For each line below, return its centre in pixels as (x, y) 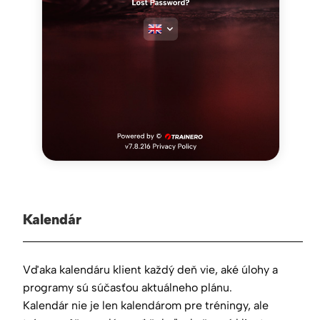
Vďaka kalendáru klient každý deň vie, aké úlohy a (150, 270)
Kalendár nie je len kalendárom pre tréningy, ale (146, 306)
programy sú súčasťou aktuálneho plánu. (127, 288)
